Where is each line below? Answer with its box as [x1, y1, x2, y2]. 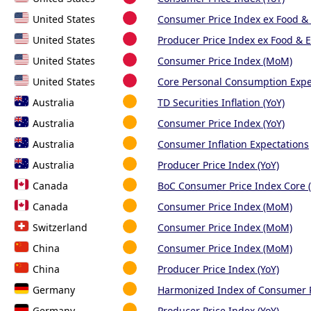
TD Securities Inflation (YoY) [158, 96, 285, 110]
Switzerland [33, 221, 87, 235]
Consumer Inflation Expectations [158, 137, 309, 151]
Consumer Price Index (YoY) [158, 117, 285, 131]
